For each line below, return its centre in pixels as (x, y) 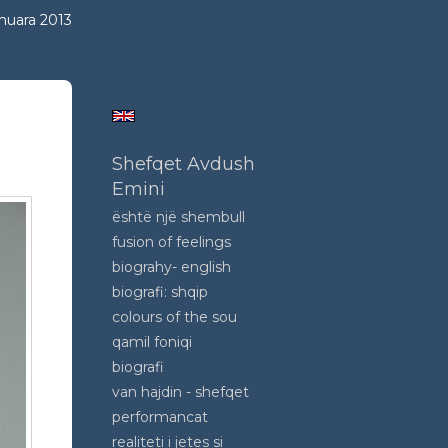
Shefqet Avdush (183, 164)
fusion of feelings (171, 242)
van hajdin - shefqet (180, 392)
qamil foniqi (152, 342)
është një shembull (178, 217)
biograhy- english (171, 267)
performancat (160, 417)
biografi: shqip (160, 292)
